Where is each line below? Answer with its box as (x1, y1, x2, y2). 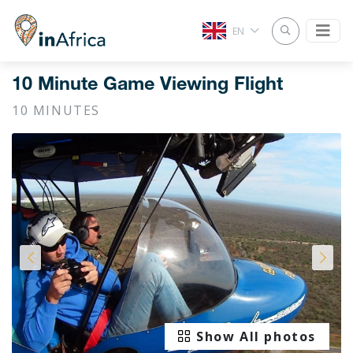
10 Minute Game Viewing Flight (12, 76, 283, 96)
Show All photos (196, 327, 316, 345)
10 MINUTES (12, 102, 100, 120)
